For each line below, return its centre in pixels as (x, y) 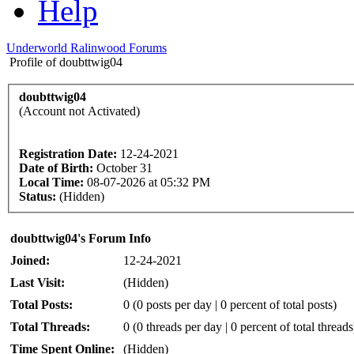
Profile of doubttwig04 (66, 62)
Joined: (30, 260)
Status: (38, 196)
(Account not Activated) (79, 111)
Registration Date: (68, 153)
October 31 (124, 168)
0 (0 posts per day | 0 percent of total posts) (230, 304)
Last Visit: (38, 282)
